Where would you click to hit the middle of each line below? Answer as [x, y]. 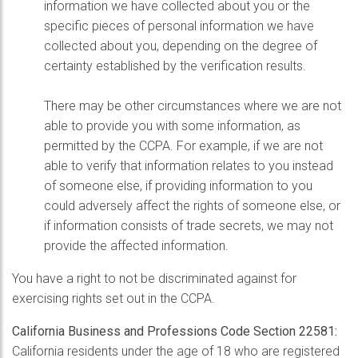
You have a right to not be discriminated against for [154, 278]
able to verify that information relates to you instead [189, 166]
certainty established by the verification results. [175, 66]
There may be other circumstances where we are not [193, 106]
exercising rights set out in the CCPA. [113, 298]
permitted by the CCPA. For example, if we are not [183, 146]
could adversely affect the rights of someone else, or [192, 206]
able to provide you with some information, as [172, 126]
